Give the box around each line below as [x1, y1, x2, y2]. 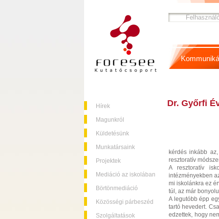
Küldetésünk [96, 130, 129, 137]
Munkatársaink [96, 144, 135, 151]
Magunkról [96, 116, 124, 123]
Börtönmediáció [96, 185, 138, 192]
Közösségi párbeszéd [96, 198, 153, 205]
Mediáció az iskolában [96, 171, 155, 178]
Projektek [96, 157, 121, 164]
